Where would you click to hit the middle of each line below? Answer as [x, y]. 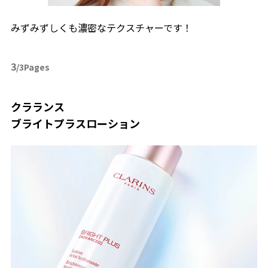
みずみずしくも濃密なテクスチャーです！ [101, 28]
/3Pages [33, 67]
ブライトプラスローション [75, 124]
